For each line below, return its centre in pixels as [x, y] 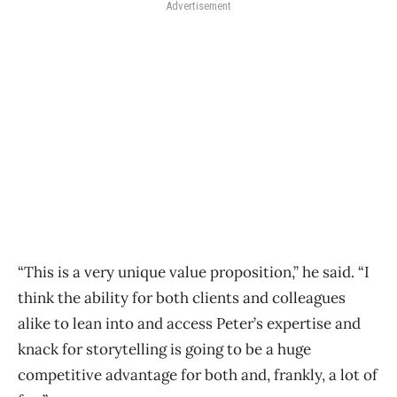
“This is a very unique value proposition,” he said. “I [194, 272]
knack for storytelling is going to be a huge [164, 349]
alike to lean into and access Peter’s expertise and [189, 323]
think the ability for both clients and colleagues [182, 297]
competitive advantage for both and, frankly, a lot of [198, 374]
